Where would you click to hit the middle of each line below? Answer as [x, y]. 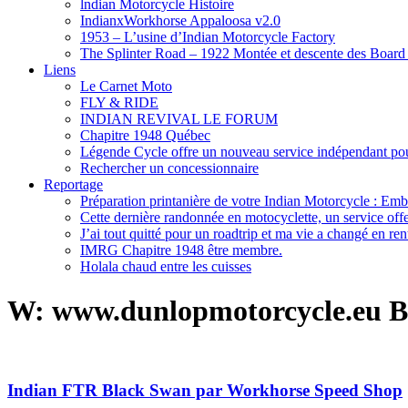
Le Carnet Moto [126, 86]
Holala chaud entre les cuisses [166, 266]
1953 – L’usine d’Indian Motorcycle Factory [208, 36]
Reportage [73, 184]
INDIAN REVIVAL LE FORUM [179, 118]
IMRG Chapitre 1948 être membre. [181, 250]
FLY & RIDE [119, 102]
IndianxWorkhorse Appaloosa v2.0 [180, 20]
